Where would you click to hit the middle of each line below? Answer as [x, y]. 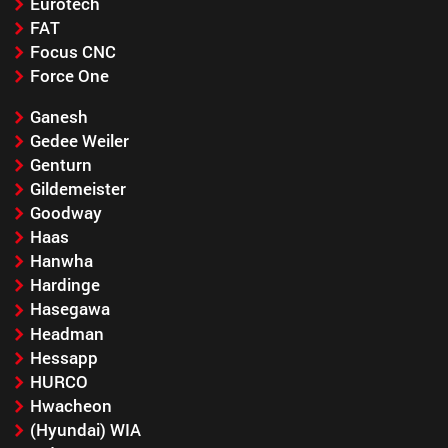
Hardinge [64, 285]
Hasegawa [69, 309]
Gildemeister [77, 189]
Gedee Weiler [79, 140]
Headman [66, 333]
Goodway [65, 213]
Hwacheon [70, 405]
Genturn [60, 165]
